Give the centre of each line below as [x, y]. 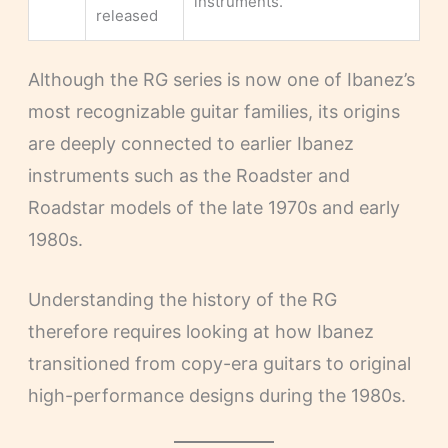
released [127, 16]
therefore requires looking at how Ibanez [200, 332]
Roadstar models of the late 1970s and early [213, 207]
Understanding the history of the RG [182, 300]
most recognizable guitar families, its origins [213, 111]
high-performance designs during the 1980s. [216, 396]
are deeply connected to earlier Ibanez [190, 143]
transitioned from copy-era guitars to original [219, 364]
